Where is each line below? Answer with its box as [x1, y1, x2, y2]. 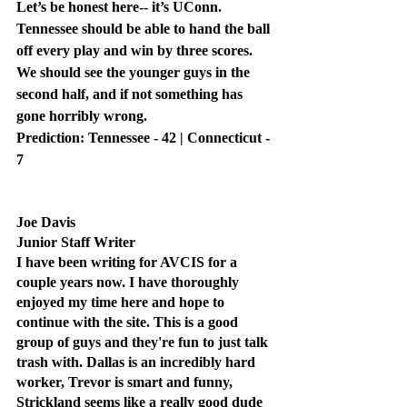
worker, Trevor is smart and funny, [16, 374, 236, 391]
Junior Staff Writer [16, 234, 135, 251]
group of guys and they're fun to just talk [16, 334, 272, 351]
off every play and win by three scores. [16, 43, 256, 59]
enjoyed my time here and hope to [16, 294, 228, 311]
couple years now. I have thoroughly [16, 274, 243, 291]
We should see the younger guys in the [16, 65, 253, 81]
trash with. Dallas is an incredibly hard [16, 354, 259, 371]
